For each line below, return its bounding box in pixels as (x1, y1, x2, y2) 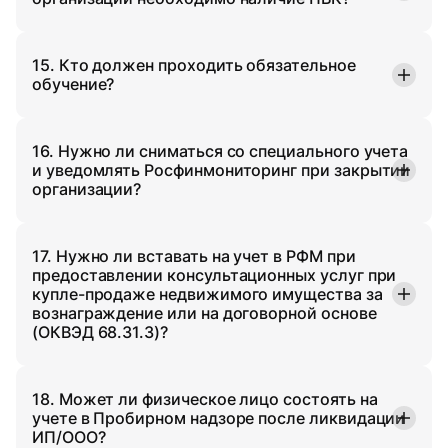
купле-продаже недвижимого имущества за (32, 283, 383, 304)
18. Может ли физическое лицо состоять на (32, 388, 378, 409)
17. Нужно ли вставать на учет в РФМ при (32, 245, 356, 266)
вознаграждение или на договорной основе (32, 302, 377, 323)
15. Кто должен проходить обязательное (32, 54, 356, 75)
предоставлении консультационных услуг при (32, 264, 397, 285)
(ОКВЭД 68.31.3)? (32, 321, 168, 342)
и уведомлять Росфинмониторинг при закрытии (32, 159, 411, 180)
